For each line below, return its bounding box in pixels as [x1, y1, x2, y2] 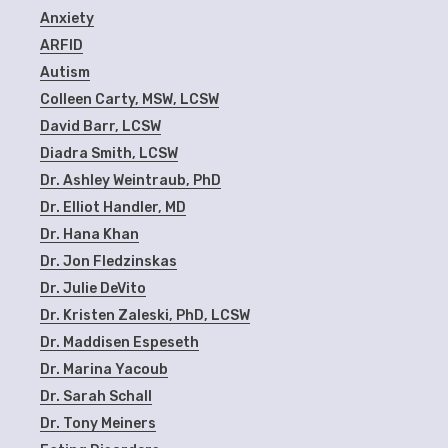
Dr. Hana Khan [40, 225, 140, 243]
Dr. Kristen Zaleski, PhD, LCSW [40, 306, 251, 324]
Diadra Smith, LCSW [40, 144, 179, 162]
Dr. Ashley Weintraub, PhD [40, 171, 222, 189]
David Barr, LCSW [40, 117, 162, 135]
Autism [40, 63, 91, 81]
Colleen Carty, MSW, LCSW [40, 90, 220, 108]
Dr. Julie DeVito [40, 279, 147, 297]
